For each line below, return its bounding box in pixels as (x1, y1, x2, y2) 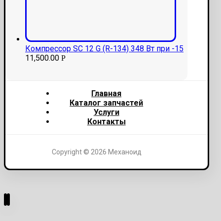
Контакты (87, 116, 126, 126)
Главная (91, 88, 122, 98)
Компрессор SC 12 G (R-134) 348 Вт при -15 (25, 43, 184, 53)
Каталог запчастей (70, 98, 144, 108)
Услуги (93, 107, 119, 117)
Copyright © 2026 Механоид (51, 147, 142, 156)
